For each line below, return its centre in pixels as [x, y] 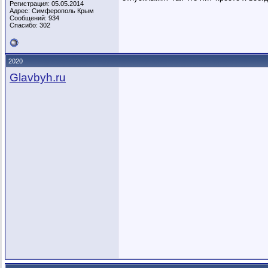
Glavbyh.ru [38, 77]
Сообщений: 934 [34, 18]
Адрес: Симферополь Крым [52, 11]
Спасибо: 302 [30, 25]
